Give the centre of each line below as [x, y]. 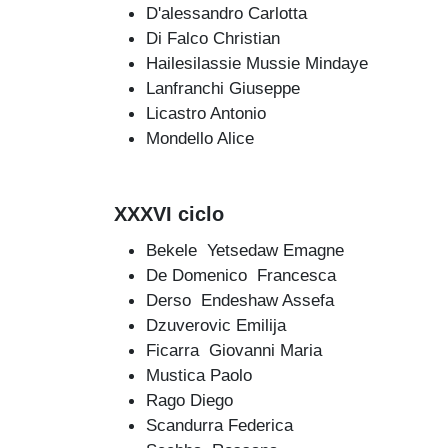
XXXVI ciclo [169, 213]
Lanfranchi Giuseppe [223, 87]
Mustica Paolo [199, 375]
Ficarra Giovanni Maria [236, 350]
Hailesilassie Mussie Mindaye [257, 62]
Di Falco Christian [213, 37]
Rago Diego [189, 400]
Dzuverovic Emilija [216, 325]
